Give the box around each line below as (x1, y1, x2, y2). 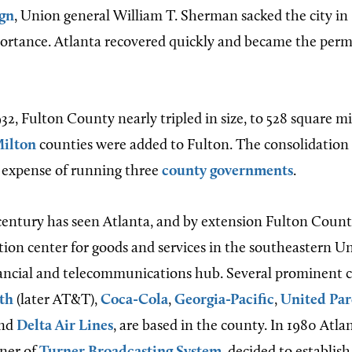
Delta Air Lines (16, 319, 113, 335)
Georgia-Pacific (174, 293, 274, 309)
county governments (162, 164, 293, 180)
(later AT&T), (13, 293, 101, 309)
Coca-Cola (101, 293, 168, 309)
